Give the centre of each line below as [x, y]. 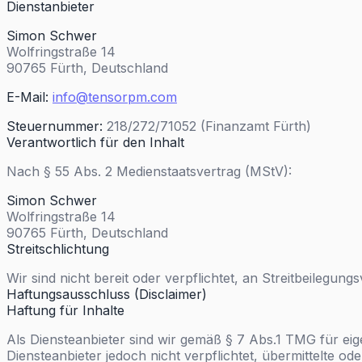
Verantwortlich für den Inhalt [95, 142]
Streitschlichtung [58, 249]
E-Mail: [27, 97]
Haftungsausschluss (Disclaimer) [107, 294]
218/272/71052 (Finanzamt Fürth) [207, 126]
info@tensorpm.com [115, 97]
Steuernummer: [55, 126]
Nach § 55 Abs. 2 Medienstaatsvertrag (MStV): [149, 171]
